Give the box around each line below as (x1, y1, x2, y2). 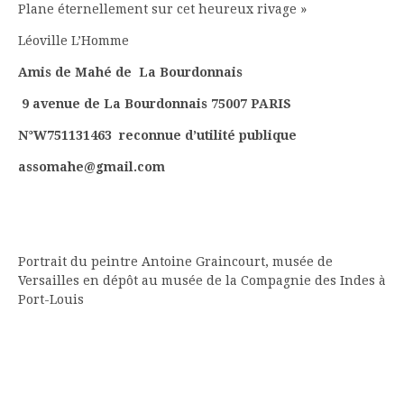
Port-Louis (18, 292, 84, 308)
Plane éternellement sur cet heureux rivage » (18, 2, 307, 17)
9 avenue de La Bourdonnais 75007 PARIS (18, 96, 291, 112)
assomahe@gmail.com (18, 160, 165, 175)
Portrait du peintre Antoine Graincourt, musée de (18, 254, 333, 270)
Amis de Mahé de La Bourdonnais (18, 65, 246, 80)
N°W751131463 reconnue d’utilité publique (18, 128, 300, 143)
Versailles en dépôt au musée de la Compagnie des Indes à (18, 273, 386, 289)
